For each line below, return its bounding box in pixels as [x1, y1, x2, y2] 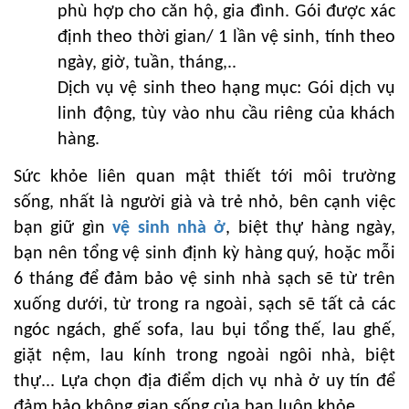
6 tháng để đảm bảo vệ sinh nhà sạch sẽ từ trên [14, 269, 395, 288]
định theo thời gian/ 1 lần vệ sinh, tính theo [58, 27, 395, 47]
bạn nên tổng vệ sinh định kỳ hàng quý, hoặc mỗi [14, 244, 395, 263]
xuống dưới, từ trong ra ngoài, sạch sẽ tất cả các [14, 295, 395, 314]
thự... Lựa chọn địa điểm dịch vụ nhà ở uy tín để [14, 372, 395, 391]
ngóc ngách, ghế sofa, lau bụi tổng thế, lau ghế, [14, 320, 395, 340]
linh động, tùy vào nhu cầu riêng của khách [58, 104, 395, 123]
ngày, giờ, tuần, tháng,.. [58, 53, 236, 72]
